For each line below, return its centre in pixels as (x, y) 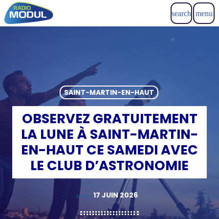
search (181, 13)
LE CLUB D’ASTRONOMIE (109, 165)
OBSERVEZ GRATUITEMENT (109, 118)
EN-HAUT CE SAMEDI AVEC (109, 150)
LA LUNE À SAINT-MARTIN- (109, 134)
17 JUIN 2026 (115, 195)
